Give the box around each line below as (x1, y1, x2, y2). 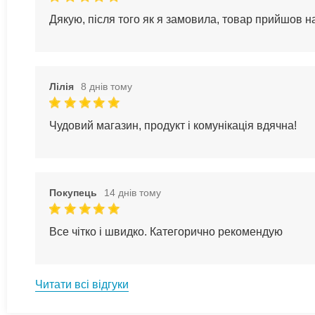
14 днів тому (104, 186, 161, 198)
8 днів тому (81, 80, 132, 92)
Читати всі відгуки (35, 278, 129, 290)
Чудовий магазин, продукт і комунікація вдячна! (49, 119, 297, 131)
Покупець (49, 186, 97, 198)
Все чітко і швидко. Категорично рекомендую (49, 225, 283, 238)
